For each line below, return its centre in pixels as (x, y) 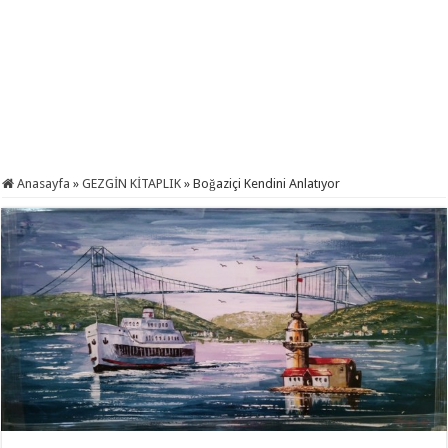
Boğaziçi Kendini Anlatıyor (267, 183)
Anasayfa (42, 183)
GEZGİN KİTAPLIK (132, 183)
